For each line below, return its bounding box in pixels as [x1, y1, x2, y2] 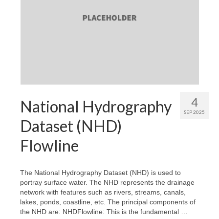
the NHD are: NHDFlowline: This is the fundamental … [20, 208, 188, 216]
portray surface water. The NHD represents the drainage [20, 178, 195, 187]
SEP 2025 [184, 109, 205, 115]
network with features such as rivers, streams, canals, [20, 188, 186, 197]
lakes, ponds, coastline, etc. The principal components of [20, 198, 196, 206]
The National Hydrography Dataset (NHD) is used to [20, 169, 181, 177]
